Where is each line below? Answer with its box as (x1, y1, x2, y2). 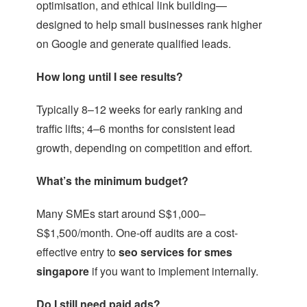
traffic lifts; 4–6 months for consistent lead (36, 121, 235, 137)
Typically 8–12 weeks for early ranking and (36, 101, 243, 118)
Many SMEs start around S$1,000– (36, 206, 206, 222)
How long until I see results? (36, 69, 183, 85)
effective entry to (36, 244, 119, 260)
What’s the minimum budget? (36, 173, 188, 189)
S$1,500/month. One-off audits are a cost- (36, 225, 238, 241)
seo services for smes (118, 244, 232, 260)
